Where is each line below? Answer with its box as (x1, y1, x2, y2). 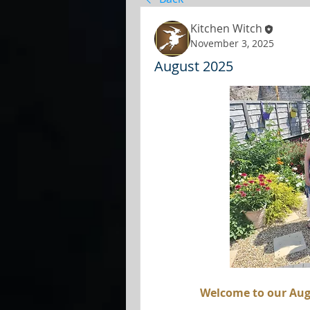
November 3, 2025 (190, 36, 274, 50)
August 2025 (154, 57, 233, 75)
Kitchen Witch (190, 21, 262, 36)
